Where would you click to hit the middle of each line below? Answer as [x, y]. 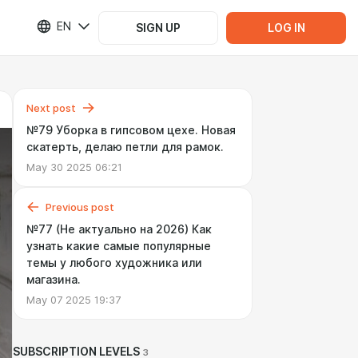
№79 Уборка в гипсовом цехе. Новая [131, 130]
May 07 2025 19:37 [74, 300]
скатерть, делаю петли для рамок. [125, 147]
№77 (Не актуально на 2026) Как [119, 229]
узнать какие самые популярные [119, 246]
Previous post [80, 207]
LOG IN [286, 28]
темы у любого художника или [114, 263]
